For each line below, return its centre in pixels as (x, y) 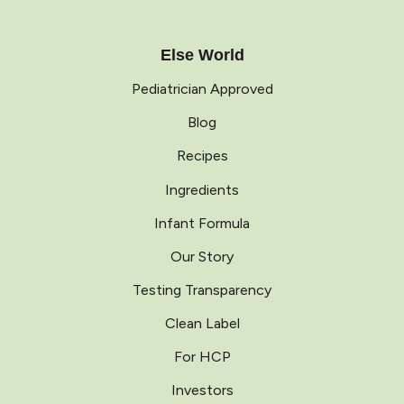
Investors (202, 390)
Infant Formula (202, 223)
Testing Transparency (202, 289)
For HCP (202, 357)
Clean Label (202, 323)
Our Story (202, 256)
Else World (202, 55)
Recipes (202, 156)
